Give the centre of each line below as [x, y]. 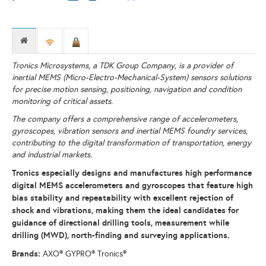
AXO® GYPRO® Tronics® [85, 254]
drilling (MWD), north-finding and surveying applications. [121, 235]
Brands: [27, 254]
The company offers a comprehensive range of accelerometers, [125, 119]
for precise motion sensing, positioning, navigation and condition [127, 90]
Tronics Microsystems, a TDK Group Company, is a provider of [123, 66]
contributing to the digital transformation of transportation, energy [132, 143]
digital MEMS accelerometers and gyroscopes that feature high [132, 186]
